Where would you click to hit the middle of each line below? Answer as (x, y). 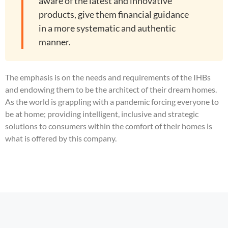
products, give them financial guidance (114, 14)
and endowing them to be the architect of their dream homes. (111, 89)
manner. (55, 42)
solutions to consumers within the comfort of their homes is (109, 126)
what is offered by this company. (61, 138)
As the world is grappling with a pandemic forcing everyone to (112, 102)
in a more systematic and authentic (107, 28)
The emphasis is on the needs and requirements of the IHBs (108, 77)
